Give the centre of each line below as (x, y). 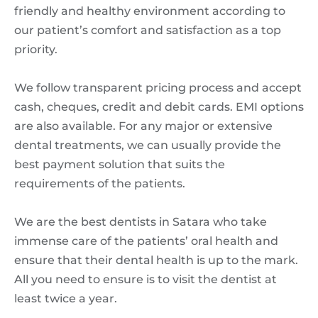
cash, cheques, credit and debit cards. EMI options (159, 106)
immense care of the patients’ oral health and (146, 241)
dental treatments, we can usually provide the (148, 145)
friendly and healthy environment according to (150, 11)
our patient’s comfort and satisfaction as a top (148, 30)
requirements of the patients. (100, 183)
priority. (36, 49)
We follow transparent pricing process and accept (158, 87)
